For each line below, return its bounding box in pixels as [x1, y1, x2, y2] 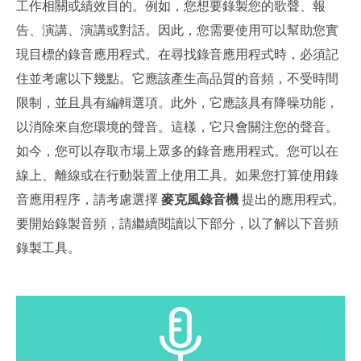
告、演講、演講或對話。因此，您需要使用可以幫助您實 [16, 21, 338, 39]
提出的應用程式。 [239, 190, 345, 208]
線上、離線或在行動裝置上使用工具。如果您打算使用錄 [16, 166, 338, 184]
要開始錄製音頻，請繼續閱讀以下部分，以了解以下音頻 [16, 214, 338, 232]
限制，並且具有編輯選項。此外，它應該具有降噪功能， [16, 93, 338, 111]
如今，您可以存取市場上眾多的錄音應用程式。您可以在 [16, 142, 338, 160]
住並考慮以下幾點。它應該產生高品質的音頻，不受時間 [16, 69, 338, 87]
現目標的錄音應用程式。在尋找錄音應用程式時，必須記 [16, 45, 338, 63]
